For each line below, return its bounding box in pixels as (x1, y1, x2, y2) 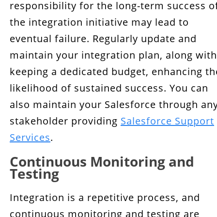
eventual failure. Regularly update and (10, 32, 197, 45)
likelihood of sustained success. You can (10, 81, 208, 94)
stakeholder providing (10, 114, 121, 127)
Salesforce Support (121, 114, 214, 127)
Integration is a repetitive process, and (10, 191, 200, 204)
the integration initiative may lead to (10, 15, 189, 29)
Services (10, 131, 50, 144)
